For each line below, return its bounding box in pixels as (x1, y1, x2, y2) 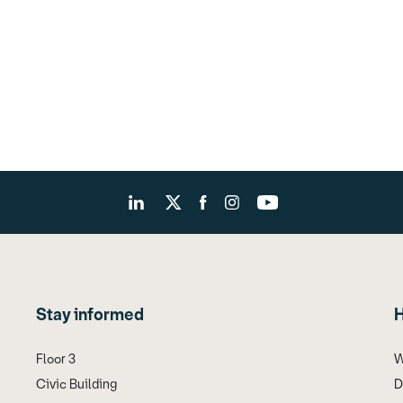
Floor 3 (36, 350, 76, 368)
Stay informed (36, 303, 144, 326)
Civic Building (36, 375, 117, 393)
